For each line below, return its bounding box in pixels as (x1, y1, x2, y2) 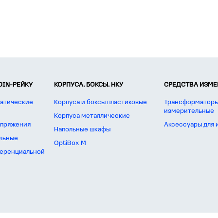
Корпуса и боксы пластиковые (54, 99, 147, 106)
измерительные (164, 108, 214, 115)
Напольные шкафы (54, 126, 110, 133)
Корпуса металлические (54, 112, 130, 120)
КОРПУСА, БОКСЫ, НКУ (54, 81, 123, 89)
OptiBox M (54, 140, 86, 147)
